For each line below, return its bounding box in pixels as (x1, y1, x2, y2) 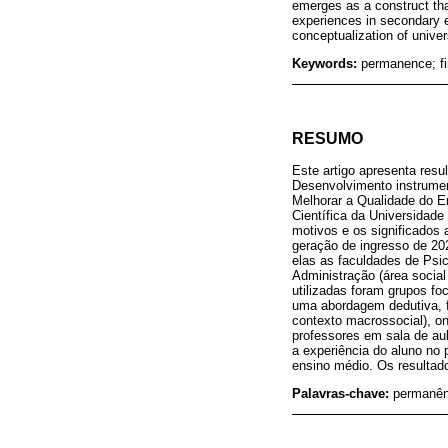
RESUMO (292, 129, 363, 147)
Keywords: (292, 55, 361, 71)
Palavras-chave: (292, 386, 393, 402)
